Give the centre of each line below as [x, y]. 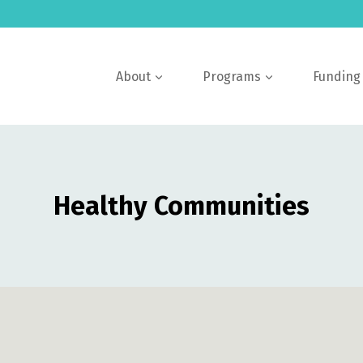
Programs [232, 76]
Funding [337, 76]
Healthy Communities [181, 206]
